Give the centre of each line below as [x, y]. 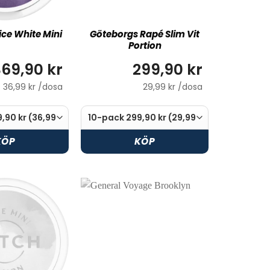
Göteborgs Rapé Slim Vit [145, 34]
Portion [145, 46]
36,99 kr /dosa [33, 86]
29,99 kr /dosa [173, 86]
